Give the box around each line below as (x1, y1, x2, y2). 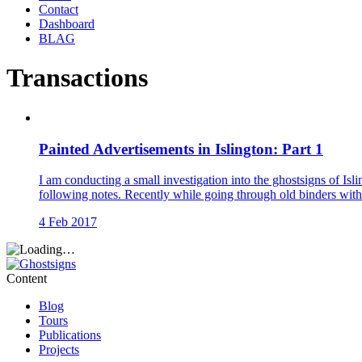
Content (6, 271, 47, 286)
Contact (39, 2, 78, 16)
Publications (39, 328, 101, 343)
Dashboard (39, 17, 95, 31)
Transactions (6, 63, 148, 93)
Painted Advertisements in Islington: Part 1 (39, 140, 323, 158)
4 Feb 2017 (39, 215, 97, 229)
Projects (39, 343, 79, 357)
